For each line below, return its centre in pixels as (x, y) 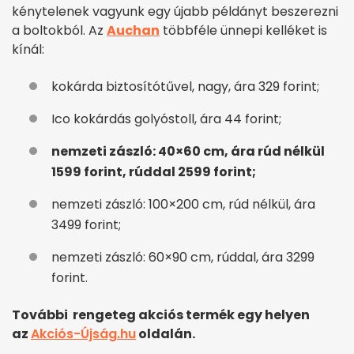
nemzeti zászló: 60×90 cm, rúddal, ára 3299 (183, 257)
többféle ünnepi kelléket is (243, 30)
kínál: (28, 49)
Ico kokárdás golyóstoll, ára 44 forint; (166, 119)
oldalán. (166, 333)
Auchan (133, 30)
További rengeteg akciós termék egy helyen (161, 314)
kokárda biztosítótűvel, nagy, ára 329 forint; (185, 86)
